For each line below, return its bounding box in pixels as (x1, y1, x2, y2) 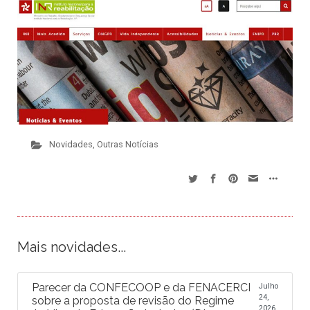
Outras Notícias (96, 139, 158, 150)
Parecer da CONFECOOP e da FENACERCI (32, 281, 250, 295)
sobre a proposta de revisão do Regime (32, 294, 234, 308)
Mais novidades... (17, 239, 126, 256)
